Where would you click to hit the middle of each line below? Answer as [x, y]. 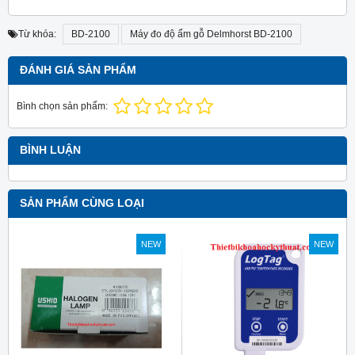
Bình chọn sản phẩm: [62, 107]
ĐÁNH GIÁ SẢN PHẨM [78, 71]
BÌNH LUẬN [50, 151]
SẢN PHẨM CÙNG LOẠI [82, 204]
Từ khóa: [37, 34]
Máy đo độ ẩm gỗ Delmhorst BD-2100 [211, 34]
